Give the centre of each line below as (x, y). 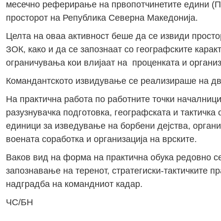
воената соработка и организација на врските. (101, 139)
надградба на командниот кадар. (74, 184)
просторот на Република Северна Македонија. (102, 18)
